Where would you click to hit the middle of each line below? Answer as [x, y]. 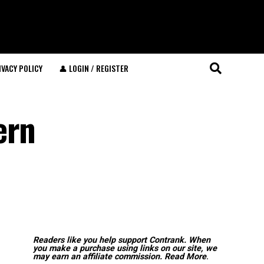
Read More [185, 257]
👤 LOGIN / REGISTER [94, 68]
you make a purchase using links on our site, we [125, 248]
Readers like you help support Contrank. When [122, 240]
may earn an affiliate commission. [98, 257]
